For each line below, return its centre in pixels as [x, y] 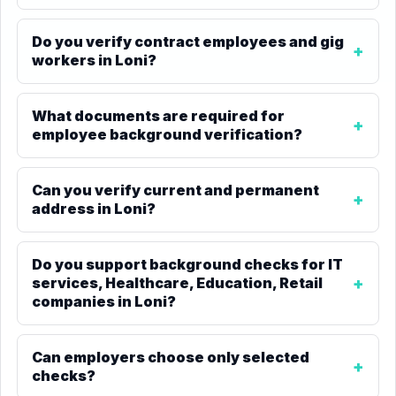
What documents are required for [158, 116]
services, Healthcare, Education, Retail [177, 283]
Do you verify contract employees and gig [188, 42]
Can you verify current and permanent [175, 190]
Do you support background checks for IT [187, 264]
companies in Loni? [104, 301]
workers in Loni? [94, 60]
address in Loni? [94, 209]
